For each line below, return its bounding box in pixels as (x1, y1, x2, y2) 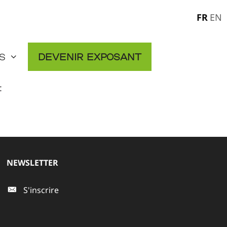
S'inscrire (23, 184, 59, 196)
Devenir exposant (38, 51, 142, 63)
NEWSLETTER (7, 157, 59, 168)
